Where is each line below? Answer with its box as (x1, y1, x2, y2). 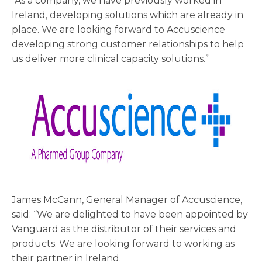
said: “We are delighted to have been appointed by (12, 209, 248, 220)
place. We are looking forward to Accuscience (12, 24, 225, 35)
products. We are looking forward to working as (12, 238, 235, 249)
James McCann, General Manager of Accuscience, (12, 194, 242, 205)
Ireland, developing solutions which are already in (12, 9, 243, 20)
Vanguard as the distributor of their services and (12, 223, 236, 235)
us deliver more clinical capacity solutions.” (12, 53, 209, 64)
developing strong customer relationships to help (12, 39, 244, 50)
